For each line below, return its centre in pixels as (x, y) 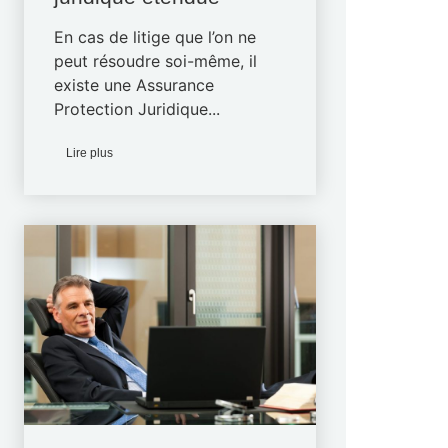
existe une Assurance (134, 85)
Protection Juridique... (137, 109)
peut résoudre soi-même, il (156, 61)
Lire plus (90, 153)
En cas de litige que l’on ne (155, 37)
